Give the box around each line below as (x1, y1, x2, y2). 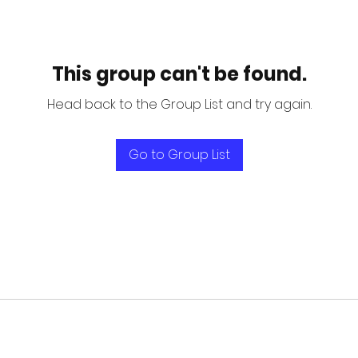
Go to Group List (128, 145, 230, 164)
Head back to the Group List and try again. (46, 95, 312, 113)
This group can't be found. (51, 61, 307, 87)
